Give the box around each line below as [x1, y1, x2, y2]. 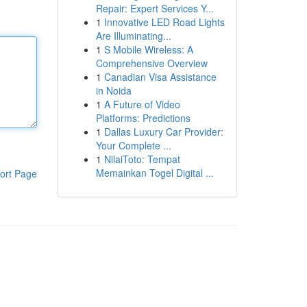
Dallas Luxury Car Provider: [103, 125, 223, 138]
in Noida [95, 84, 132, 97]
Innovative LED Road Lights [103, 15, 225, 29]
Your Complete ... [95, 138, 171, 152]
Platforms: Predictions [95, 111, 191, 125]
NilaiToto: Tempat [103, 152, 180, 166]
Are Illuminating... [95, 29, 171, 42]
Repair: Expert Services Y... [95, 1, 214, 15]
